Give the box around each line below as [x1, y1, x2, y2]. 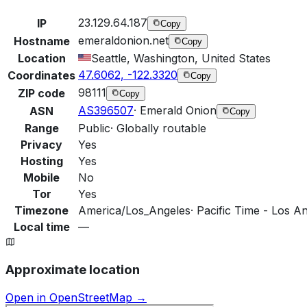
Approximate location [5, 262, 140, 278]
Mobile [23, 170, 60, 184]
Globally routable [116, 121, 206, 135]
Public [78, 121, 110, 135]
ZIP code [18, 86, 65, 100]
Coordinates [8, 68, 75, 82]
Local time [13, 219, 70, 234]
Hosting [20, 153, 63, 168]
